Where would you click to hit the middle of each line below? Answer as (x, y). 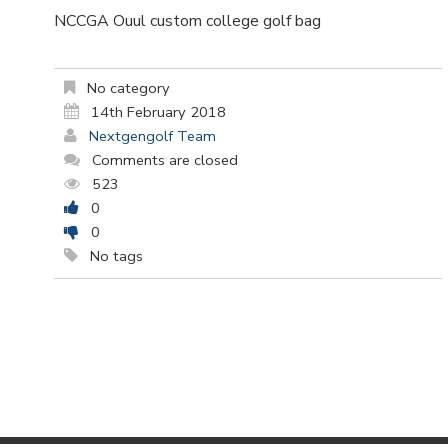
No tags (114, 256)
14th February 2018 (158, 112)
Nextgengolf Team (152, 136)
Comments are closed (165, 160)
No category (126, 88)
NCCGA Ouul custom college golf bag (187, 21)
